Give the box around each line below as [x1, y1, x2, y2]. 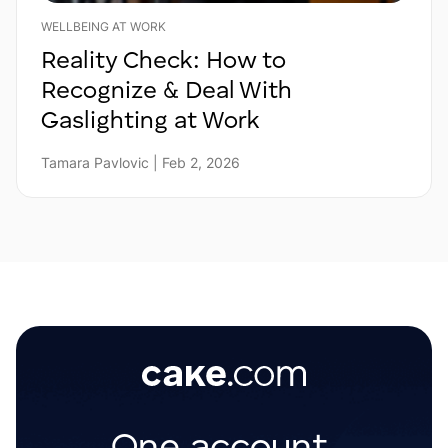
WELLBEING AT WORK [41, 19, 166, 35]
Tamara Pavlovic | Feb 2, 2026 [41, 154, 240, 172]
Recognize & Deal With [41, 80, 292, 105]
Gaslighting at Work [41, 110, 260, 135]
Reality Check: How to [41, 50, 286, 75]
